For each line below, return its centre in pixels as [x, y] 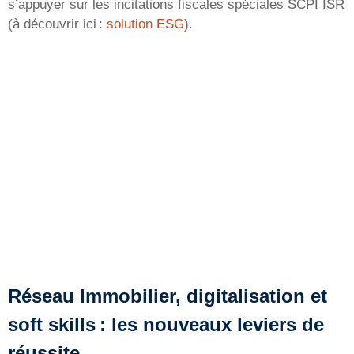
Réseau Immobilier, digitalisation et [168, 296]
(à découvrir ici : [57, 24]
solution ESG [145, 24]
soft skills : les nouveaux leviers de [166, 324]
